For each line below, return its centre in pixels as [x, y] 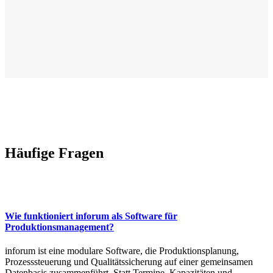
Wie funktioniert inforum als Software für [91, 216]
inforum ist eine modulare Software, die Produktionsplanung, [122, 251]
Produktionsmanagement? [59, 227]
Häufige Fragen [54, 153]
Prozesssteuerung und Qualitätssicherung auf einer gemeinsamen [129, 262]
